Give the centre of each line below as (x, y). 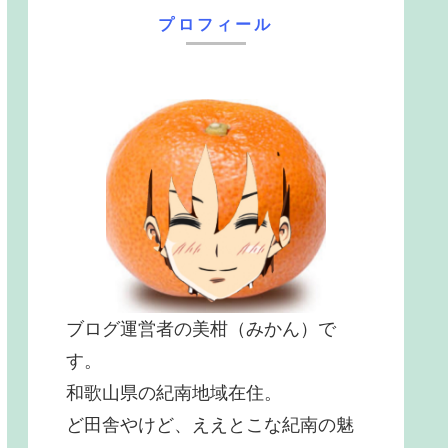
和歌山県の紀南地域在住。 (174, 393)
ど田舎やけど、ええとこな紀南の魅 (210, 425)
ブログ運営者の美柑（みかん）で (201, 329)
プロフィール (216, 24)
